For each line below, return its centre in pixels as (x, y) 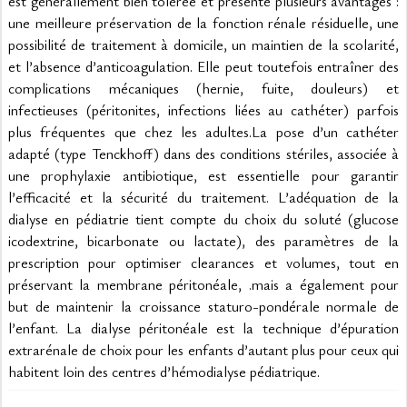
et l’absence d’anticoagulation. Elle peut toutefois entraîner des (203, 66)
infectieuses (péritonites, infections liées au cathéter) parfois (203, 110)
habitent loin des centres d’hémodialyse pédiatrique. (164, 372)
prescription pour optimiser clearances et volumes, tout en (203, 263)
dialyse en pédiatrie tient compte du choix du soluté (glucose (203, 219)
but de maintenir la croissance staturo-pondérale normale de (203, 306)
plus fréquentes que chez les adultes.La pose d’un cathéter (203, 132)
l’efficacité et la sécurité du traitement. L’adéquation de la (203, 197)
